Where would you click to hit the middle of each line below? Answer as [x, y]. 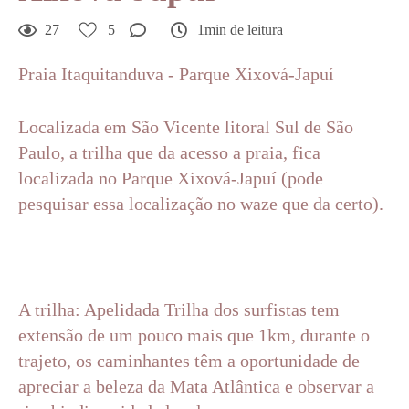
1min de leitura [240, 30]
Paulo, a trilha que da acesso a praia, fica [169, 152]
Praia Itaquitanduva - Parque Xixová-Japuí [176, 74]
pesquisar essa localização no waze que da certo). [201, 204]
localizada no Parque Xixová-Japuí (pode [171, 178]
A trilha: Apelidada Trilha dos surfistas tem [179, 309]
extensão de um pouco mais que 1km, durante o [194, 335]
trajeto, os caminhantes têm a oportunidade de [189, 361]
